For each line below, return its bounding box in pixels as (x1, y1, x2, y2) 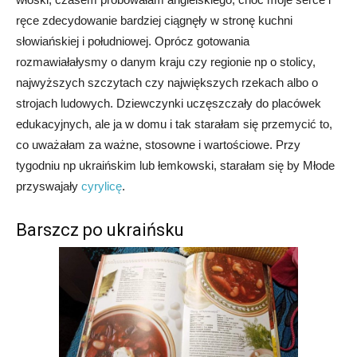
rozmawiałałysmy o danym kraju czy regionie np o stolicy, (16, 54, 316, 69)
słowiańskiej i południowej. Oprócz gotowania (16, 33, 249, 48)
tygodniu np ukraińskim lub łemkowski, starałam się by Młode (16, 158, 335, 172)
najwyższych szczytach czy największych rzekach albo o (16, 75, 318, 89)
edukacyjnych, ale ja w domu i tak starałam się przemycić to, (16, 116, 332, 131)
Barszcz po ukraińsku (16, 219, 184, 240)
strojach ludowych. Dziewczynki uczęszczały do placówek (16, 96, 321, 110)
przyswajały (16, 178, 81, 193)
